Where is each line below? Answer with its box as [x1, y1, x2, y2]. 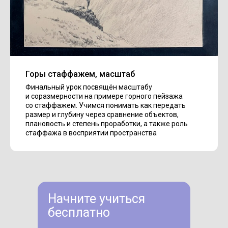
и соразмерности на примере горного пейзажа [25, 92, 183, 100]
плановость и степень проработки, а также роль [25, 119, 188, 128]
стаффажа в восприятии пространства [25, 128, 157, 137]
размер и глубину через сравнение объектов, [25, 110, 179, 119]
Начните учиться [48, 191, 145, 206]
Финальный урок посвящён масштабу [25, 82, 152, 91]
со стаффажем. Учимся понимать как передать [25, 101, 186, 109]
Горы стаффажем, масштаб [25, 69, 135, 79]
